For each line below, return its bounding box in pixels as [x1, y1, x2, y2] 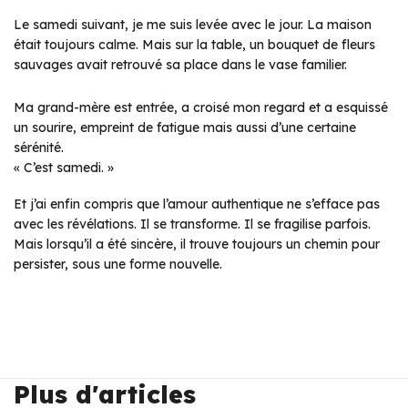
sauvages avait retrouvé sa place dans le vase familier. [14, 56, 347, 73]
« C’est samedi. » [14, 159, 114, 176]
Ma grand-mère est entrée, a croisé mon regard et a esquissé [14, 99, 388, 116]
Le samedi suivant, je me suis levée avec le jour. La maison [14, 16, 372, 33]
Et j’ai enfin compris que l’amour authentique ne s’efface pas [14, 196, 380, 212]
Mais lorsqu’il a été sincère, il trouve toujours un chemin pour [14, 236, 380, 252]
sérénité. [14, 139, 64, 156]
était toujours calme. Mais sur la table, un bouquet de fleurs [14, 36, 375, 53]
